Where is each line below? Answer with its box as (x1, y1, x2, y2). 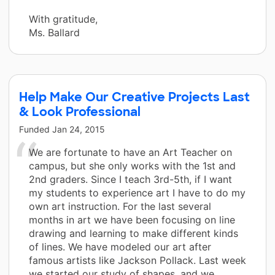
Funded (19, 123, 52, 134)
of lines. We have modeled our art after (29, 240, 211, 253)
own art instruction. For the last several (29, 199, 211, 212)
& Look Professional (19, 103, 141, 120)
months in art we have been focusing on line (29, 213, 235, 226)
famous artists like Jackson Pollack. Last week (29, 254, 246, 266)
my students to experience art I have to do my (29, 186, 246, 199)
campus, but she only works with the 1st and (29, 159, 236, 172)
